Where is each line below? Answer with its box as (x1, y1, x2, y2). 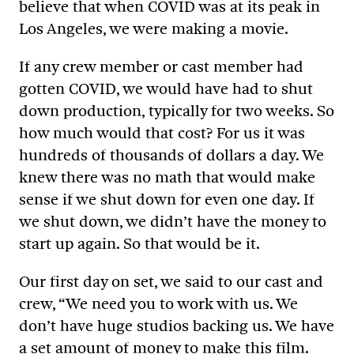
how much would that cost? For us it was (19, 122, 305, 142)
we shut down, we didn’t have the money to (19, 211, 326, 231)
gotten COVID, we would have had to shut (19, 78, 313, 98)
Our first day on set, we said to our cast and (19, 271, 323, 291)
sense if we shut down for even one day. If (19, 189, 314, 209)
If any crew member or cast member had (19, 56, 303, 76)
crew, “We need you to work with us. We (19, 293, 298, 313)
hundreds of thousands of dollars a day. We (19, 145, 324, 164)
